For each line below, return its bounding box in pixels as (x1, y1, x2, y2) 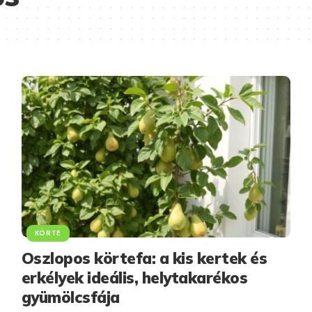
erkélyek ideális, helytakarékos (21, 267, 248, 288)
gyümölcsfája (21, 287, 120, 307)
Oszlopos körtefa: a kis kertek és (21, 248, 267, 268)
